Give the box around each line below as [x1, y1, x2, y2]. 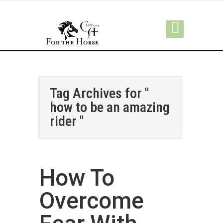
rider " [50, 113, 84, 129]
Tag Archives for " [50, 85, 149, 102]
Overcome [39, 187, 144, 214]
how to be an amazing [50, 99, 170, 115]
